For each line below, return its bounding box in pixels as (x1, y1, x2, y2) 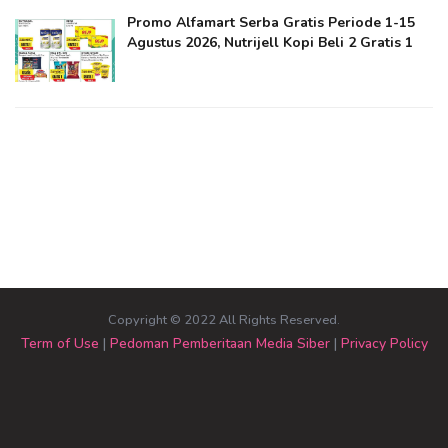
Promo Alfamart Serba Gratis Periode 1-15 (127, 12, 415, 32)
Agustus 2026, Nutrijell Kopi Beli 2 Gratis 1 (127, 32, 413, 52)
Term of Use (20, 333, 99, 353)
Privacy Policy (340, 333, 428, 353)
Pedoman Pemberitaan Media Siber (109, 333, 330, 353)
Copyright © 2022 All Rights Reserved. (108, 310, 340, 329)
